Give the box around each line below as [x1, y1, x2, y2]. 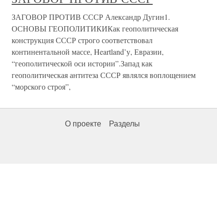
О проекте [65, 120, 101, 128]
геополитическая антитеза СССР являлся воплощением [12, 70, 196, 80]
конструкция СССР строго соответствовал [12, 35, 153, 45]
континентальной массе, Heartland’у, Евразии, [12, 46, 164, 57]
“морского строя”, [12, 81, 71, 92]
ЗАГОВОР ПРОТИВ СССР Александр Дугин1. [12, 12, 170, 22]
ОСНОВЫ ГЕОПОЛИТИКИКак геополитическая [12, 23, 178, 33]
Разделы [109, 120, 140, 128]
